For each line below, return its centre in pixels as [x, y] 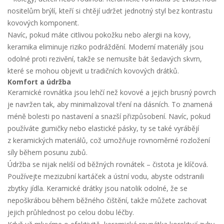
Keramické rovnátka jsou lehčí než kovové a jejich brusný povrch [112, 92]
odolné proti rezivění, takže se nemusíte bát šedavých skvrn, [105, 59]
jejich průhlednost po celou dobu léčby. [71, 212]
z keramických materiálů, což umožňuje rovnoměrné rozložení [109, 140]
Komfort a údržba [39, 82]
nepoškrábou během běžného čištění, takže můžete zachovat [107, 200]
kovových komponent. [43, 23]
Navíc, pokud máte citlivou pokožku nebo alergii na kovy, [99, 35]
